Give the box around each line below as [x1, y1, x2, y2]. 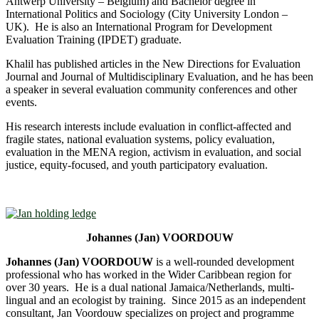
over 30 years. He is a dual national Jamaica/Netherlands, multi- [6, 281, 294, 293]
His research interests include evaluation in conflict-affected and [6, 120, 291, 132]
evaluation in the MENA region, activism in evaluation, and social [6, 145, 301, 158]
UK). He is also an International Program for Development [6, 20, 272, 33]
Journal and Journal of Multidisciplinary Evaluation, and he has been [6, 70, 313, 83]
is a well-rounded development [153, 255, 294, 268]
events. [6, 95, 37, 108]
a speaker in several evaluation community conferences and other [6, 83, 297, 95]
